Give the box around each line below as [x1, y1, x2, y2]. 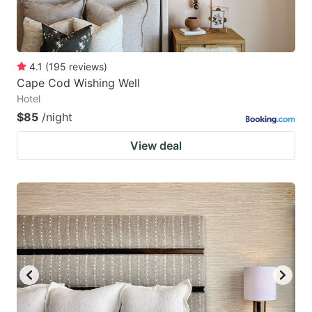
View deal [130, 138, 182, 153]
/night [42, 109, 72, 124]
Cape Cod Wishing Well [17, 75, 140, 90]
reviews [69, 60, 104, 72]
